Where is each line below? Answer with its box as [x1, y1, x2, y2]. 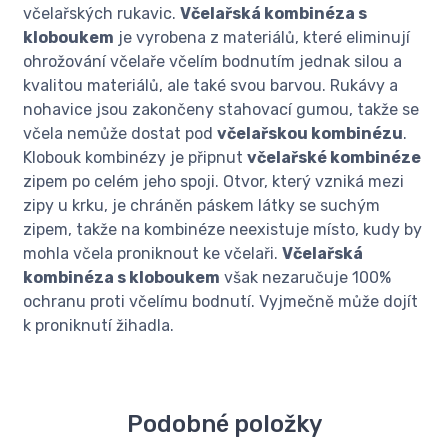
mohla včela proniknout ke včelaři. [23, 244, 282, 264]
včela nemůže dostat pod [23, 124, 217, 144]
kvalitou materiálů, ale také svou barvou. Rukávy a [23, 76, 398, 96]
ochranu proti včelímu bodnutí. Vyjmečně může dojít [23, 292, 418, 312]
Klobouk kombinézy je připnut [23, 148, 247, 168]
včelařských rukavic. [23, 4, 180, 24]
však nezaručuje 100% [220, 268, 391, 288]
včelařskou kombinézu [217, 124, 403, 144]
